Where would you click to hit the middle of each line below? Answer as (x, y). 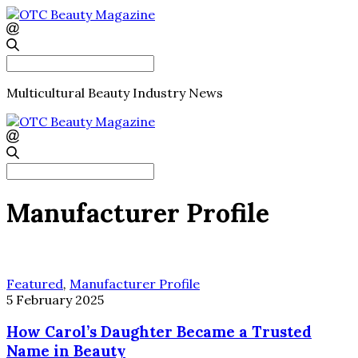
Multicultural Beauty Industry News (115, 93)
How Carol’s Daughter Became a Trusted (159, 332)
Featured (35, 283)
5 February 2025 (55, 299)
